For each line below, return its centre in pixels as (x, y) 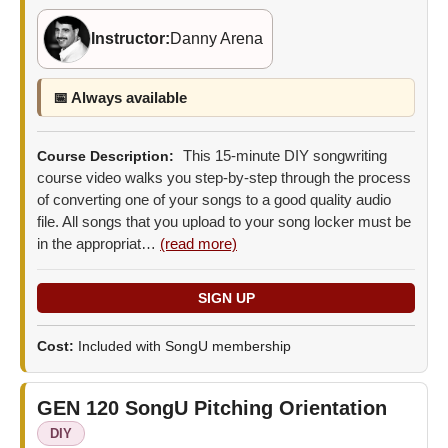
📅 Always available (120, 97)
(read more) (198, 243)
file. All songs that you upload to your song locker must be (224, 221)
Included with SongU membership (184, 345)
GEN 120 (81, 407)
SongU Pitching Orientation (256, 407)
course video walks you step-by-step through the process (224, 177)
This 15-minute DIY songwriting (283, 155)
